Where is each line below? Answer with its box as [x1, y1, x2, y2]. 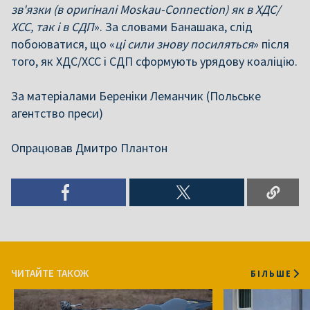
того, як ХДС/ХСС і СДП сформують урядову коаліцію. [11, 53, 298, 69]
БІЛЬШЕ [250, 267, 292, 279]
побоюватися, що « [11, 36, 115, 52]
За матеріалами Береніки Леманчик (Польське [11, 88, 261, 104]
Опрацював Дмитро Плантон [11, 140, 167, 156]
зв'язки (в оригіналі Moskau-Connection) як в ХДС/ [11, 1, 280, 17]
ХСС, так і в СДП [11, 19, 94, 35]
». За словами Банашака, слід [94, 19, 253, 35]
